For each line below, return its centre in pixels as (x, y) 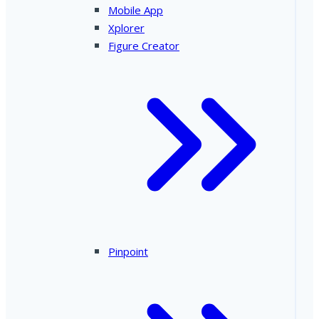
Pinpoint (128, 252)
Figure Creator (144, 46)
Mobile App (136, 10)
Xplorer (126, 28)
